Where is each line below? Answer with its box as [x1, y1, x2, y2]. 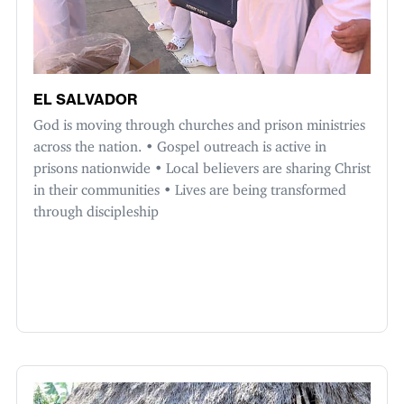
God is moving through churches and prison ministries [33, 115, 365, 127]
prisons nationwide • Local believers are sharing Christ [33, 159, 371, 170]
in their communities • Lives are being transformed [33, 180, 346, 192]
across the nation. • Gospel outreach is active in [33, 137, 326, 149]
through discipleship [33, 202, 159, 214]
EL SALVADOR [33, 90, 137, 109]
